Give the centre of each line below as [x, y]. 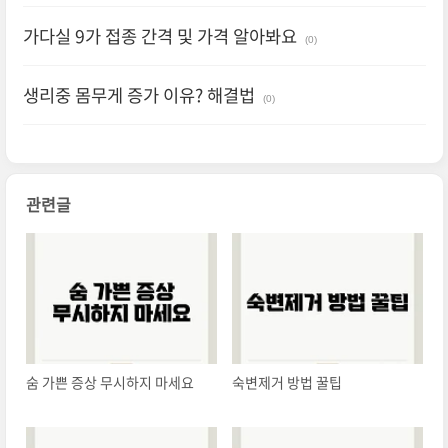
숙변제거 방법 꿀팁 [286, 382]
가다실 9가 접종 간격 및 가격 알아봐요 [159, 36]
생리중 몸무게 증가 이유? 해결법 [138, 95]
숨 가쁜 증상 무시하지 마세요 [109, 382]
